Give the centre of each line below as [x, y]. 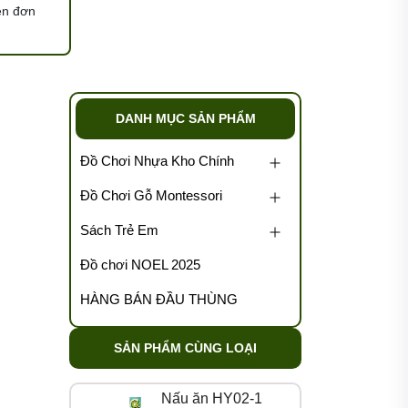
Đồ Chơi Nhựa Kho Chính [157, 161]
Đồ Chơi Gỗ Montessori [151, 195]
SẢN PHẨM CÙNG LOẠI [185, 348]
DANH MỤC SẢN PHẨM [185, 118]
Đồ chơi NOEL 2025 [140, 265]
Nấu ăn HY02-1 [212, 398]
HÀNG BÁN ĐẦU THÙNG [159, 299]
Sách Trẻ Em [119, 230]
